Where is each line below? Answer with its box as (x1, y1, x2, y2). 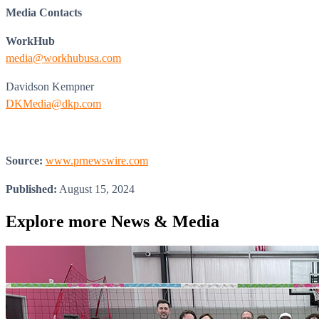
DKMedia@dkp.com (6, 97, 101, 110)
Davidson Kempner (6, 80, 94, 93)
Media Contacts (6, 6, 82, 19)
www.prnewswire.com (46, 154, 148, 167)
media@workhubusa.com (6, 51, 121, 64)
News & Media (111, 211, 219, 231)
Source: (6, 154, 43, 167)
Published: (6, 182, 57, 195)
